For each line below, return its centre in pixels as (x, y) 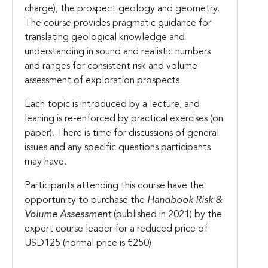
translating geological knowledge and (105, 37)
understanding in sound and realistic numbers (118, 52)
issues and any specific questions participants (118, 147)
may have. (45, 162)
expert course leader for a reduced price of (116, 229)
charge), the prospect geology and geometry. (122, 9)
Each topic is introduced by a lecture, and (112, 104)
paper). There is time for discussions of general (122, 133)
